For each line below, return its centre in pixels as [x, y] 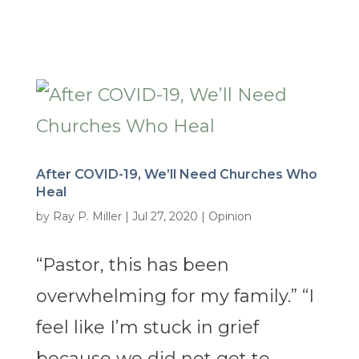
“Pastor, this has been [132, 265]
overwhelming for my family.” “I [175, 296]
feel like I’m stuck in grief [147, 328]
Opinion [230, 217]
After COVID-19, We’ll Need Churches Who [176, 175]
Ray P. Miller [87, 217]
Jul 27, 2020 [165, 217]
